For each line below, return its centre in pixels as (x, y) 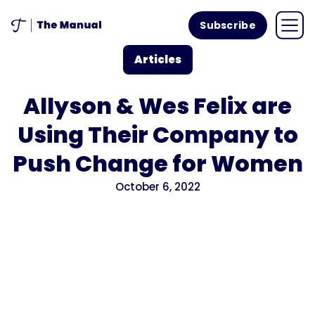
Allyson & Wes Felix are (157, 106)
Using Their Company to (157, 135)
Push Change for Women (157, 163)
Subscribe (228, 25)
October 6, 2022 (157, 187)
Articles (157, 59)
